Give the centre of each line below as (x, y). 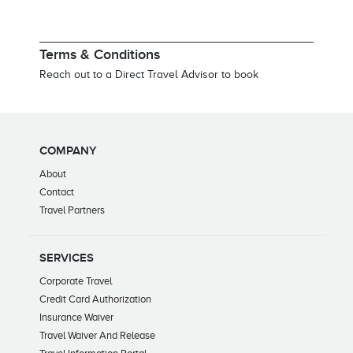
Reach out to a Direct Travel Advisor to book (149, 74)
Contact (57, 191)
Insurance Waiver (76, 317)
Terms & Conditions (100, 54)
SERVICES (67, 258)
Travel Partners (72, 210)
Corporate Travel (76, 281)
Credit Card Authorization (95, 299)
